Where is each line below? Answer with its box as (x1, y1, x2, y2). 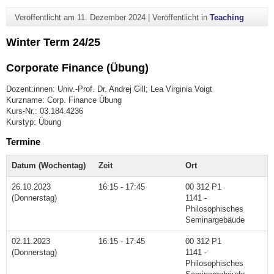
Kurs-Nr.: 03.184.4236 (6, 106, 83, 116)
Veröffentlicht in (152, 12, 210, 22)
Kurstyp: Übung (6, 117, 61, 127)
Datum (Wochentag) (12, 161, 86, 171)
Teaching (209, 12, 244, 22)
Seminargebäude (185, 215, 245, 225)
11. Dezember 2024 (76, 12, 146, 22)
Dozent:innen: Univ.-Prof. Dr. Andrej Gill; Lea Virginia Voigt (6, 84, 212, 94)
